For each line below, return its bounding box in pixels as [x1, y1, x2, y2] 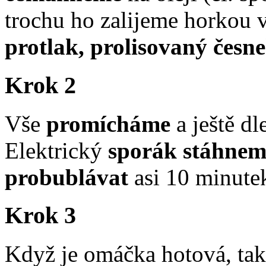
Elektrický [5, 137, 102, 163]
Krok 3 [5, 202, 76, 229]
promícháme [46, 110, 170, 137]
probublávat [5, 164, 128, 190]
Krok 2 [5, 71, 76, 99]
